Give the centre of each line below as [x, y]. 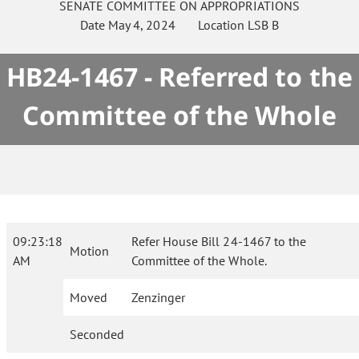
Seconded [97, 334]
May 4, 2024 [142, 25]
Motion [89, 251]
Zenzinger [159, 297]
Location [211, 25]
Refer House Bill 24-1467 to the [219, 241]
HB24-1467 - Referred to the [179, 77]
